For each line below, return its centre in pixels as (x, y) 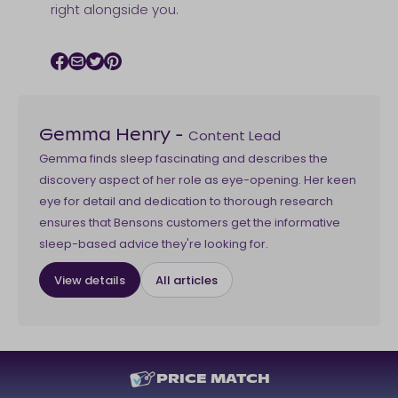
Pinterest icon (160, 80)
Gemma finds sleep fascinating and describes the (183, 159)
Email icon (111, 80)
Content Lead (235, 136)
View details (90, 280)
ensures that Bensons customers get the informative (190, 223)
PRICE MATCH (213, 379)
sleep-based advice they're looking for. (154, 244)
